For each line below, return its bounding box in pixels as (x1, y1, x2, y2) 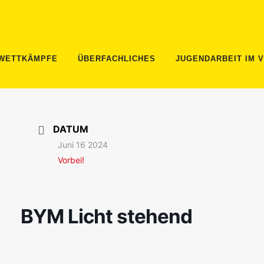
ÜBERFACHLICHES (78, 54, 156, 63)
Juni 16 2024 (57, 140, 108, 150)
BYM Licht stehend (20, 204, 192, 228)
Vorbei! (57, 155, 84, 165)
